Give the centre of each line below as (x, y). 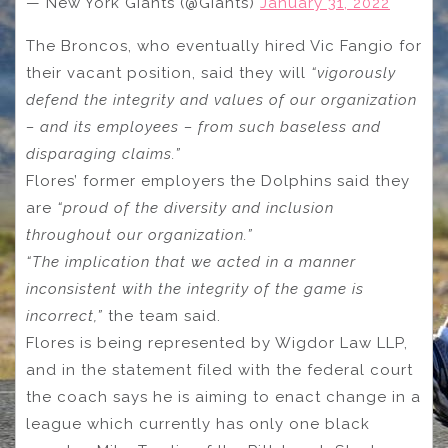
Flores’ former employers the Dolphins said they (218, 180)
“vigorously (353, 72)
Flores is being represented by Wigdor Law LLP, (217, 342)
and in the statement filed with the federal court (219, 369)
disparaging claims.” (103, 153)
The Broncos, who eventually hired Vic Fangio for (224, 45)
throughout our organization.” (139, 234)
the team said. (162, 315)
